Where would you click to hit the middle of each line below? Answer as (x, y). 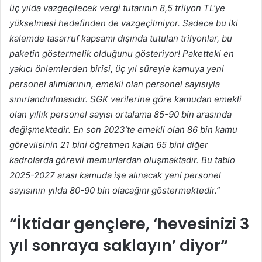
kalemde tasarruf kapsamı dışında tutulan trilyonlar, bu (121, 38)
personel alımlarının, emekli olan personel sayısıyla (115, 84)
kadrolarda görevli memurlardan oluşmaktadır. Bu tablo (122, 160)
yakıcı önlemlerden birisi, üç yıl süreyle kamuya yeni (117, 68)
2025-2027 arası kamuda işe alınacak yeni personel (115, 175)
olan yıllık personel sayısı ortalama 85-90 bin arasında (120, 114)
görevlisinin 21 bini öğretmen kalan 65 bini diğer (109, 144)
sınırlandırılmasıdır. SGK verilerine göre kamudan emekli (125, 99)
